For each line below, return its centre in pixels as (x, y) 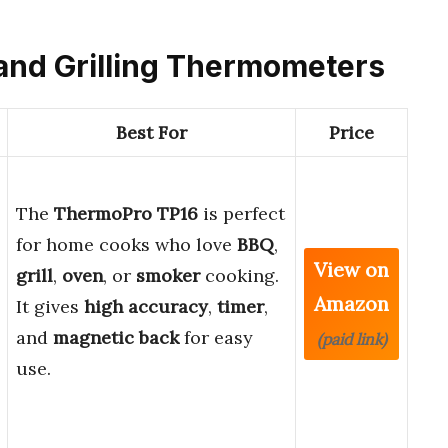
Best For (151, 133)
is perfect (241, 214)
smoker (168, 276)
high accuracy (146, 307)
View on (351, 270)
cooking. (239, 276)
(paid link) (351, 339)
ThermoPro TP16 (126, 214)
